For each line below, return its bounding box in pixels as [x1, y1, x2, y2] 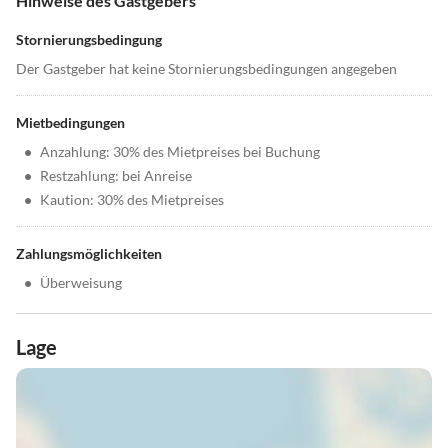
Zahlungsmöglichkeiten [16, 245, 162, 263]
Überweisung [40, 274, 122, 292]
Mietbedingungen [16, 114, 125, 132]
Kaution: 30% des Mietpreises [40, 191, 224, 209]
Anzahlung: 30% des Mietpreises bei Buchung [40, 143, 320, 161]
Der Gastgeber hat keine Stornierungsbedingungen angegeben [16, 60, 397, 78]
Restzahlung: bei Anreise [40, 167, 192, 185]
